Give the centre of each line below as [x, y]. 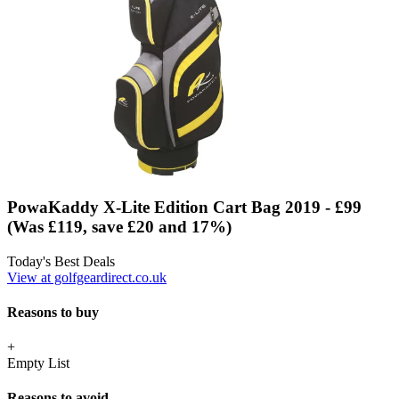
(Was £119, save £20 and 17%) [119, 226]
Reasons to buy [53, 312]
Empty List [38, 363]
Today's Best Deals [61, 261]
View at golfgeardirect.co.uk [87, 277]
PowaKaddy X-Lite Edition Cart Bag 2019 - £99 [184, 207]
